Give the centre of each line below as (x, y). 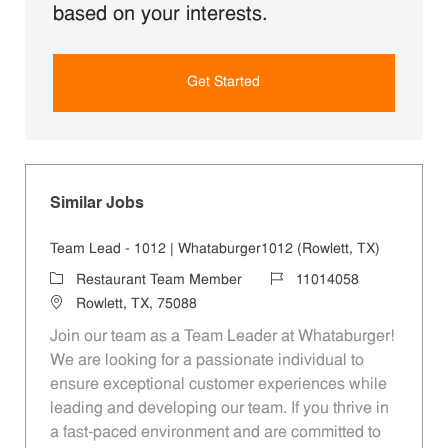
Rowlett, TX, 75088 (136, 304)
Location (75, 303)
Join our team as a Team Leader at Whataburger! (221, 336)
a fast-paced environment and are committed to (215, 432)
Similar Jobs (96, 203)
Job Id (288, 279)
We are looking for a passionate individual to (206, 360)
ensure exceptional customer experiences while (218, 384)
